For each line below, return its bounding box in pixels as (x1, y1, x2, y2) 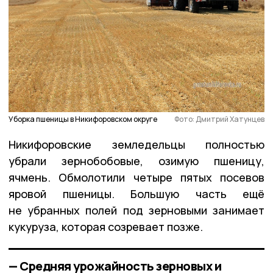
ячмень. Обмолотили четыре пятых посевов (9, 169, 264, 185)
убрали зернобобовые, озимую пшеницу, (9, 153, 264, 168)
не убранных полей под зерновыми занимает (9, 202, 264, 218)
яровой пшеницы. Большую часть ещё (9, 186, 264, 201)
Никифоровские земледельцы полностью (9, 136, 264, 152)
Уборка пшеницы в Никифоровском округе (9, 113, 157, 124)
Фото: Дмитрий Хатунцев (174, 113, 264, 124)
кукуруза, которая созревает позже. (9, 219, 203, 234)
